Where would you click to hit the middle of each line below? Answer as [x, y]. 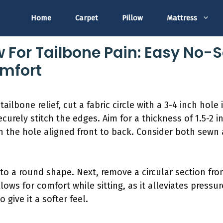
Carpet [87, 18]
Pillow [132, 18]
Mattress [182, 18]
